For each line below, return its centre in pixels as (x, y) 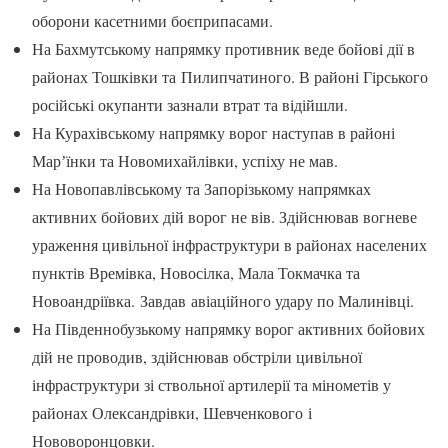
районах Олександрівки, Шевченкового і (172, 413)
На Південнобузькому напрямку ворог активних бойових (228, 329)
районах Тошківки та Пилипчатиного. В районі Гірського (230, 77)
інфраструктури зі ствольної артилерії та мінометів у (211, 385)
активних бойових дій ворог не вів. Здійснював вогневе (224, 217)
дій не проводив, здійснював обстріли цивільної (197, 357)
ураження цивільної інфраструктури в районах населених (229, 245)
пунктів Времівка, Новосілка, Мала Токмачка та (196, 273)
